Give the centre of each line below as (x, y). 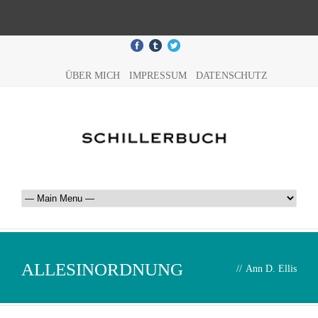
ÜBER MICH (92, 76)
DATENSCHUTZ (231, 76)
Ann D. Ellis (271, 269)
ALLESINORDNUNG (102, 269)
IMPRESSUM (158, 76)
